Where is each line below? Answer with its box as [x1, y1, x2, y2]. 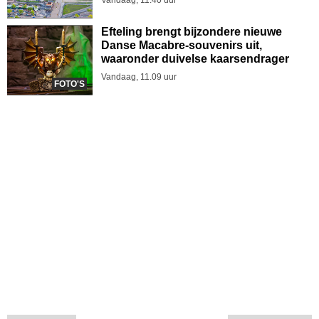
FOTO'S [54, 78, 85, 89]
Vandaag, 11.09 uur [101, 71, 177, 82]
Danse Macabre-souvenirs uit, [101, 38, 262, 51]
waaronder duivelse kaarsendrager [101, 52, 289, 65]
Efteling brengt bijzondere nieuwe [101, 25, 282, 38]
